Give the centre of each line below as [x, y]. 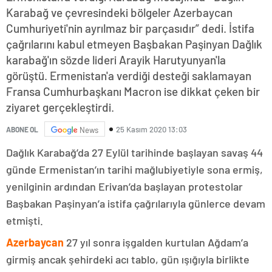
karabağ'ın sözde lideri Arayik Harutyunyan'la [116, 60]
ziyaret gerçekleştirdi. [60, 107]
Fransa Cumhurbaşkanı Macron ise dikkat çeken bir [133, 92]
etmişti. [25, 221]
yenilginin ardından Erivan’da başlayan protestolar [124, 187]
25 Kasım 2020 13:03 [151, 129]
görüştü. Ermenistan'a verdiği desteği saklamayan [129, 76]
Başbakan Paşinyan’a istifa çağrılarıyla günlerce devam [136, 204]
